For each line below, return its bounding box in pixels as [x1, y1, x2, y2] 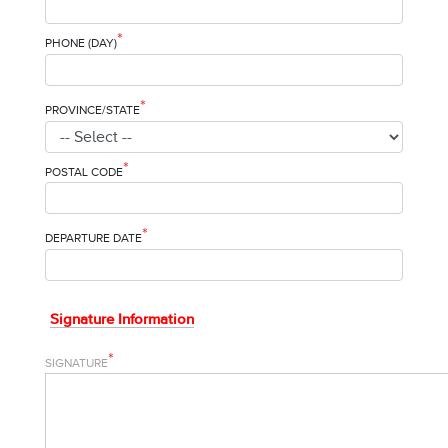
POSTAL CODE [45, 164, 123, 179]
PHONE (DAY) [45, 36, 117, 51]
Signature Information [50, 311, 194, 327]
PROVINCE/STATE [45, 102, 140, 117]
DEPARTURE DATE [45, 231, 142, 246]
